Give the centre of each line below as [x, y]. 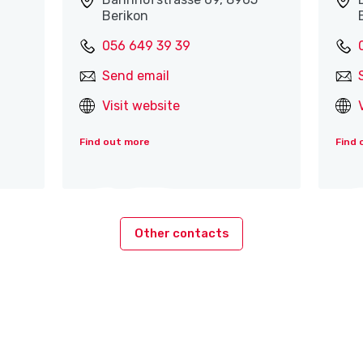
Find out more [114, 142]
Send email [135, 76]
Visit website [141, 106]
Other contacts [181, 234]
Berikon [125, 16]
